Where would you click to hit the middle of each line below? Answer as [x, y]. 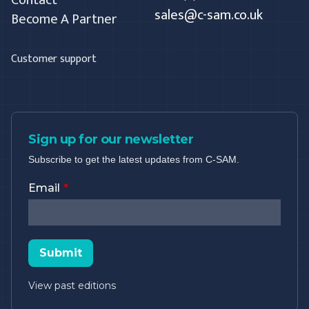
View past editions [72, 285]
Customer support [54, 59]
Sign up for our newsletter [111, 139]
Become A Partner [64, 19]
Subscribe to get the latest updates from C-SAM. [134, 159]
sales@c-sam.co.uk [209, 15]
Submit [61, 252]
